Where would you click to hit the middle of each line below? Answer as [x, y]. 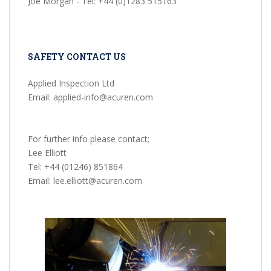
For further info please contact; [89, 139]
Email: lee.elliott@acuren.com [85, 181]
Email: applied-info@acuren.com [90, 97]
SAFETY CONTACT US [77, 57]
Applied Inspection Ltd [71, 83]
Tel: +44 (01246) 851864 [75, 167]
